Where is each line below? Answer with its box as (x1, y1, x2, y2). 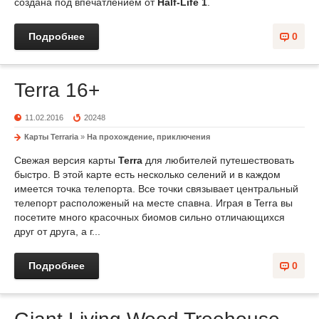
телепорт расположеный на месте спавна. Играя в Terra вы (14, 197, 293, 209)
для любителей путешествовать (145, 155, 294, 166)
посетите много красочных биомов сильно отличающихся (14, 211, 285, 223)
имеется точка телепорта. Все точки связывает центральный (14, 183, 298, 194)
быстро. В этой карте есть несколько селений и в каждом (14, 169, 281, 180)
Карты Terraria (24, 132, 78, 141)
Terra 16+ (14, 79, 100, 101)
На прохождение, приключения (87, 132, 210, 141)
